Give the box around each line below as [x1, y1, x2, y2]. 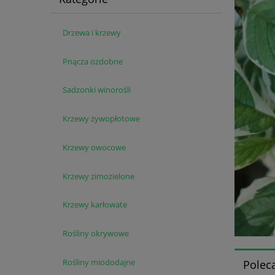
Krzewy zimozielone [62, 170, 134, 182]
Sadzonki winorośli [62, 84, 131, 96]
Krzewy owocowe [62, 141, 126, 153]
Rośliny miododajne [62, 257, 135, 268]
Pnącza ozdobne [62, 55, 123, 67]
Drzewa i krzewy [62, 26, 121, 38]
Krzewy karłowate [62, 199, 127, 211]
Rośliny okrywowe [62, 228, 129, 239]
